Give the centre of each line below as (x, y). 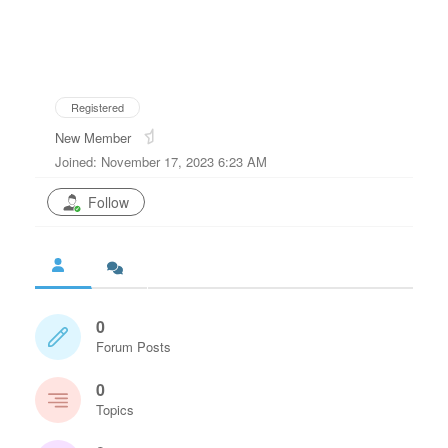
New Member (93, 137)
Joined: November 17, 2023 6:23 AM (161, 161)
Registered (97, 106)
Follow (108, 201)
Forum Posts (133, 346)
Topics (115, 409)
